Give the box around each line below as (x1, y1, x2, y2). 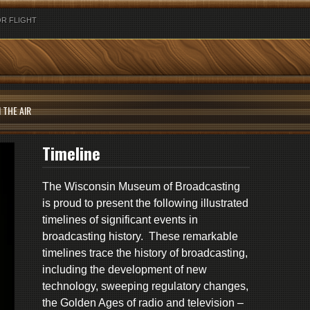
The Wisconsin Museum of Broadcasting (42, 181, 240, 192)
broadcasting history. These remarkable (42, 230, 238, 242)
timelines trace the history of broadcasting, (42, 247, 248, 259)
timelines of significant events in (42, 214, 198, 226)
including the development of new (42, 264, 207, 275)
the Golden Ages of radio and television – (42, 297, 244, 309)
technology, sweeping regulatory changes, (42, 280, 248, 292)
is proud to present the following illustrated (42, 197, 248, 209)
